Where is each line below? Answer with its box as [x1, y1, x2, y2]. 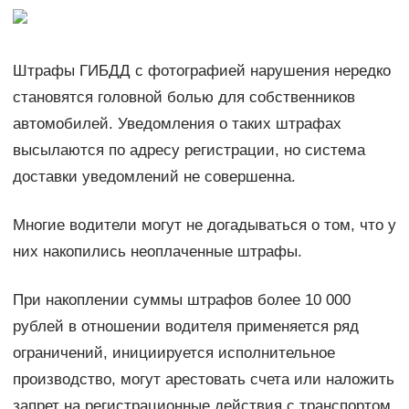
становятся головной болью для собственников [12, 88, 355, 106]
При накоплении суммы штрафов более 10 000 [12, 290, 351, 309]
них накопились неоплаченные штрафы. [12, 242, 302, 260]
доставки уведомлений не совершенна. [12, 167, 296, 185]
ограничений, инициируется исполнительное [12, 343, 335, 362]
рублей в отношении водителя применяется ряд [12, 317, 359, 335]
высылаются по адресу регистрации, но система [12, 141, 365, 159]
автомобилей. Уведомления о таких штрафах [12, 114, 341, 132]
